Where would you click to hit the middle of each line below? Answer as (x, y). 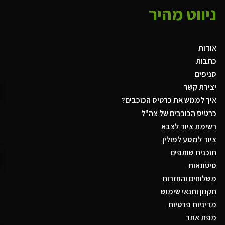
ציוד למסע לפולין (189, 139)
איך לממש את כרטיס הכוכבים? (169, 100)
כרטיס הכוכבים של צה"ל (179, 113)
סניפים (205, 74)
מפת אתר (201, 217)
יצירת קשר (200, 87)
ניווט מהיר (182, 14)
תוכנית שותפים (193, 152)
